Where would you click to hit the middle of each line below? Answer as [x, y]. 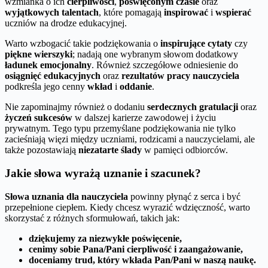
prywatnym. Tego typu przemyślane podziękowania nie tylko [120, 129]
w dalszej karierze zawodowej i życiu [144, 118]
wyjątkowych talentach [52, 13]
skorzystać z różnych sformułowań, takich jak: [92, 218]
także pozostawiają [42, 150]
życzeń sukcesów [39, 118]
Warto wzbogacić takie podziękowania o [83, 44]
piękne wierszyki [39, 54]
